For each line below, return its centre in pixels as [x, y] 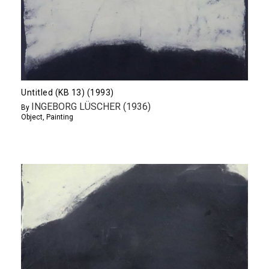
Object [32, 117]
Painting [60, 117]
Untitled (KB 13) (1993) [68, 92]
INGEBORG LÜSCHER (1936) [91, 106]
